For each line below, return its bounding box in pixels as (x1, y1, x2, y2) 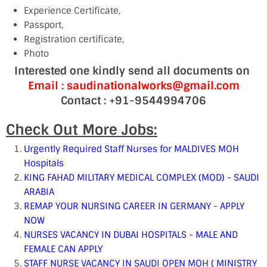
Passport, (24, 19, 63, 31)
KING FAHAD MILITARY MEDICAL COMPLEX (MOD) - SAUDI (24, 172, 259, 184)
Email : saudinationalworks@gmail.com (27, 79, 240, 93)
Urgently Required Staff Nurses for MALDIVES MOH (24, 143, 239, 155)
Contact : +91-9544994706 (61, 94, 206, 108)
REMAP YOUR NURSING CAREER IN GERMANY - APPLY (24, 200, 244, 212)
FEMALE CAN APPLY (24, 243, 103, 255)
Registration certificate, (24, 33, 124, 45)
